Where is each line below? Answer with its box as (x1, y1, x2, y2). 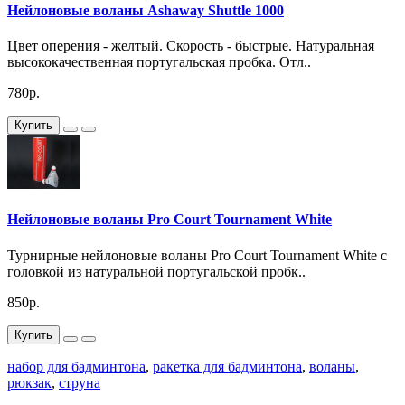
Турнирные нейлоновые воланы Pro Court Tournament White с (7, 247, 387, 263)
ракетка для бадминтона (153, 358, 302, 374)
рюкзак (7, 374, 52, 391)
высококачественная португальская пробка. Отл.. (7, 54, 311, 70)
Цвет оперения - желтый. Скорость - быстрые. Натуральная (7, 38, 374, 53)
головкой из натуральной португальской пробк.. (7, 263, 306, 279)
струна (59, 374, 100, 391)
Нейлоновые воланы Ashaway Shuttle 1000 (7, 2, 284, 18)
